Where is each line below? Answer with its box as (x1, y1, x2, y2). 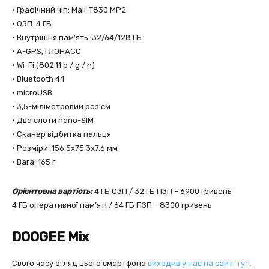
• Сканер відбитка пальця (12, 130, 111, 139)
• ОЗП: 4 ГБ (12, 19, 52, 28)
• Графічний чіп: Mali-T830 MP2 (12, 5, 126, 14)
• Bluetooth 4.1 (12, 74, 64, 83)
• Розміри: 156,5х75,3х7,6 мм (12, 144, 118, 153)
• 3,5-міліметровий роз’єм (12, 102, 110, 111)
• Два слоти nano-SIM (12, 116, 94, 125)
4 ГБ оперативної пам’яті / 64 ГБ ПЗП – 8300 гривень (12, 201, 212, 210)
